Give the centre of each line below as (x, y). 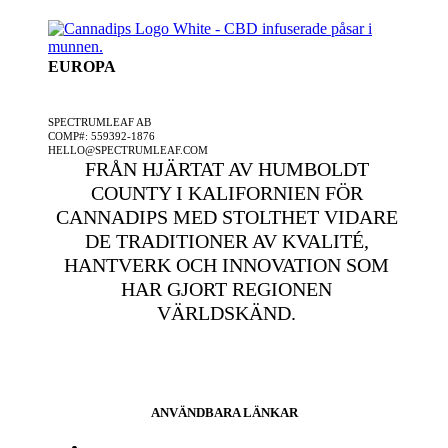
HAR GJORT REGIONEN (226, 289)
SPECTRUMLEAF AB (99, 122)
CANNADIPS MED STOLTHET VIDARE (226, 217)
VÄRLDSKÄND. (226, 313)
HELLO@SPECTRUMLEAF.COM (128, 150)
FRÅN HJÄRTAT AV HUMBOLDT (226, 169)
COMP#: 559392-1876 (101, 136)
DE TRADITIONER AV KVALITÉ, (226, 241)
